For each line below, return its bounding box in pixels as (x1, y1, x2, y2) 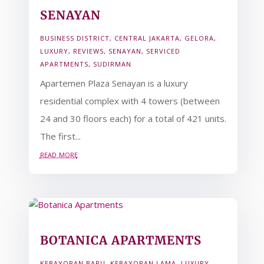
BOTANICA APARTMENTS (39, 232, 202, 247)
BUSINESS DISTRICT (39, 34, 110, 42)
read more (39, 148, 78, 160)
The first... (39, 130, 81, 142)
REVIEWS (72, 47, 104, 55)
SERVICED (146, 47, 180, 55)
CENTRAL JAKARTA (114, 34, 180, 42)
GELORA (184, 34, 214, 42)
